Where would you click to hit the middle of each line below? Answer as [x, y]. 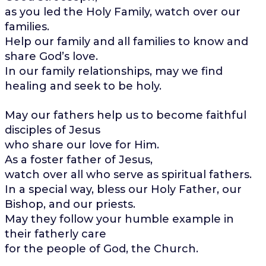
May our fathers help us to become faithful [125, 115]
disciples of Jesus [52, 130]
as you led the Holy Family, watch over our [122, 12]
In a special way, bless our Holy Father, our [123, 189]
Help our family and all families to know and [126, 41]
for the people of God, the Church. [101, 248]
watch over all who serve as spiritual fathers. [128, 174]
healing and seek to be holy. [83, 86]
